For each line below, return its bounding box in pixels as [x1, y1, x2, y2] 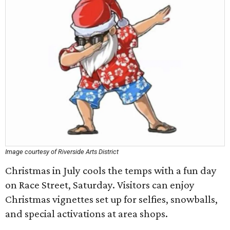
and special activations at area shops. [5, 207, 168, 220]
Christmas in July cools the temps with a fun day [5, 164, 217, 177]
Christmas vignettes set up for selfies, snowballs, [5, 193, 218, 205]
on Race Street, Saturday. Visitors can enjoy [5, 179, 195, 191]
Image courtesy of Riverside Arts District [5, 148, 119, 156]
